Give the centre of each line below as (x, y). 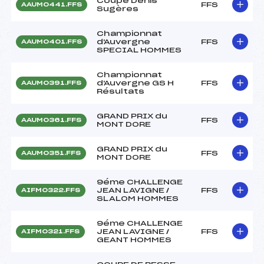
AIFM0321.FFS (50, 231)
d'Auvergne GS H (135, 83)
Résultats (121, 91)
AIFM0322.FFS (51, 190)
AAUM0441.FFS (52, 4)
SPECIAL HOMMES (139, 50)
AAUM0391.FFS (51, 83)
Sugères (118, 9)
